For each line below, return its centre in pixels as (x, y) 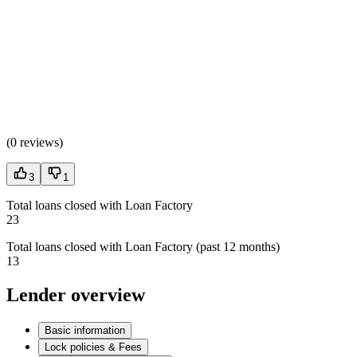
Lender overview (76, 294)
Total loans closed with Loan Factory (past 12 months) (143, 246)
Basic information (85, 330)
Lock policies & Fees (93, 347)
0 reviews (35, 142)
